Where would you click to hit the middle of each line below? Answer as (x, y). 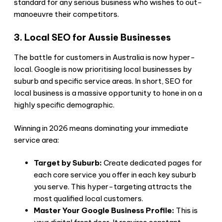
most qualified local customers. (88, 199)
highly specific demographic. (64, 105)
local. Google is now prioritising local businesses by (103, 69)
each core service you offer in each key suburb (115, 175)
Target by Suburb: (68, 163)
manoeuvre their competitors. (66, 14)
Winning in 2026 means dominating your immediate (101, 128)
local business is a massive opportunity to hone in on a (108, 93)
